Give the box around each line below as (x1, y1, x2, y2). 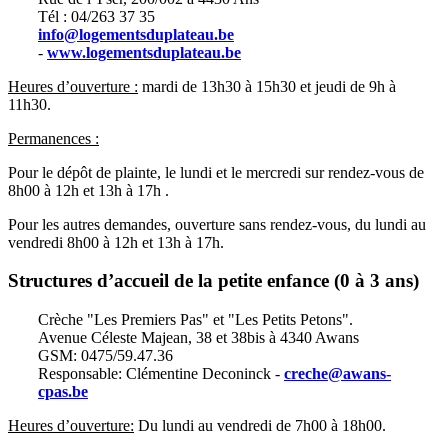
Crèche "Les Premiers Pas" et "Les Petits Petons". (38, 311, 353, 329)
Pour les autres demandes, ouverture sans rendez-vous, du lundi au (8, 215, 426, 233)
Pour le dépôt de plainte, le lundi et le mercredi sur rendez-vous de (8, 163, 424, 181)
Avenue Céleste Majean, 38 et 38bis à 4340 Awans (38, 329, 359, 347)
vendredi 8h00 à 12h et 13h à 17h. (8, 233, 224, 251)
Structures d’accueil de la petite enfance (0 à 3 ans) (8, 270, 419, 292)
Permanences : (8, 129, 99, 147)
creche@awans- (284, 365, 391, 383)
